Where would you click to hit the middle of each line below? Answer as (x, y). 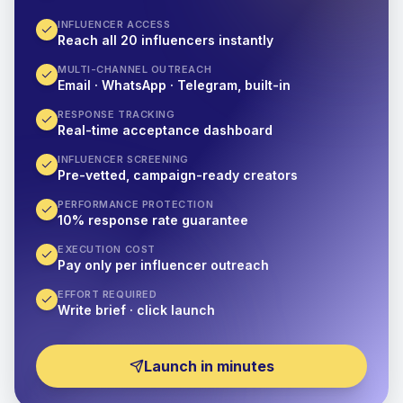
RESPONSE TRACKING (116, 114)
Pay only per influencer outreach (163, 265)
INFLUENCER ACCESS (114, 24)
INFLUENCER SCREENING (123, 159)
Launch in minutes (209, 366)
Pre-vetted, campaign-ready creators (178, 175)
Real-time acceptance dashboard (165, 130)
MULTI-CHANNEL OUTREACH (135, 69)
